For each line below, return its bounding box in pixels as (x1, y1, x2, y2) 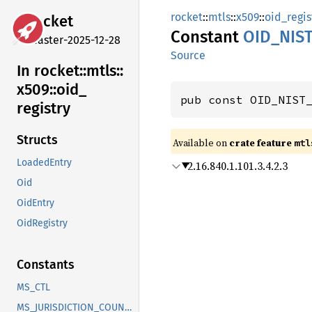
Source (171, 49, 205, 62)
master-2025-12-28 (28, 33, 120, 47)
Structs (17, 132, 58, 148)
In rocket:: (17, 61, 86, 80)
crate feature (229, 136, 294, 150)
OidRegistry (17, 217, 68, 230)
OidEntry (17, 197, 54, 210)
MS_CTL (17, 281, 50, 294)
